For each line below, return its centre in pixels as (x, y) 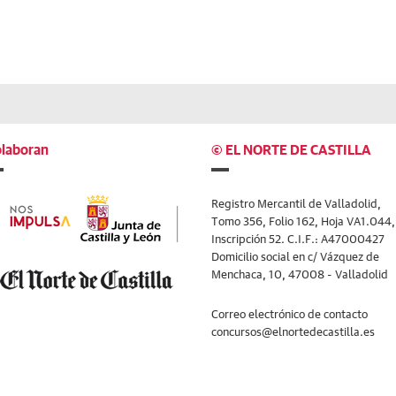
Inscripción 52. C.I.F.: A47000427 (298, 238)
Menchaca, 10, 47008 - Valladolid (300, 274)
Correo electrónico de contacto (289, 313)
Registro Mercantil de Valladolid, (296, 203)
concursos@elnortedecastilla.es (293, 331)
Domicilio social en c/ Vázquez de (295, 256)
